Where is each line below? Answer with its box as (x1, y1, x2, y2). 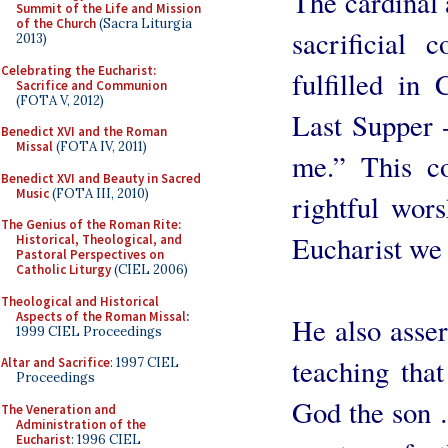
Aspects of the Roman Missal (16, 307, 186, 325)
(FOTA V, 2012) (16, 91, 104, 109)
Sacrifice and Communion (16, 76, 167, 94)
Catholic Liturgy (16, 261, 111, 278)
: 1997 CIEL (110, 354, 179, 371)
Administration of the (16, 415, 146, 433)
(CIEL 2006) (111, 261, 188, 278)
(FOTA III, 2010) (49, 184, 149, 202)
